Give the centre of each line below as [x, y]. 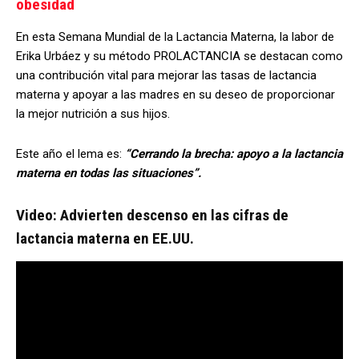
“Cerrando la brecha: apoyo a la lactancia [234, 154]
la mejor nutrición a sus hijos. [93, 114]
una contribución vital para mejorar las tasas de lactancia [166, 76]
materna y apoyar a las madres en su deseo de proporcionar [175, 95]
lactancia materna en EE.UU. [105, 239]
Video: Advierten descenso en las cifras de [152, 216]
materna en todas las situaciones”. [109, 173]
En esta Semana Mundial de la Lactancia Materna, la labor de [175, 37]
